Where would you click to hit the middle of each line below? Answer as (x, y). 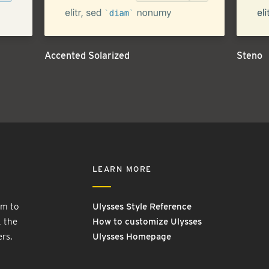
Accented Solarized (87, 55)
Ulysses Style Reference (142, 206)
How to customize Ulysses (147, 221)
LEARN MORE (122, 169)
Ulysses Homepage (131, 236)
